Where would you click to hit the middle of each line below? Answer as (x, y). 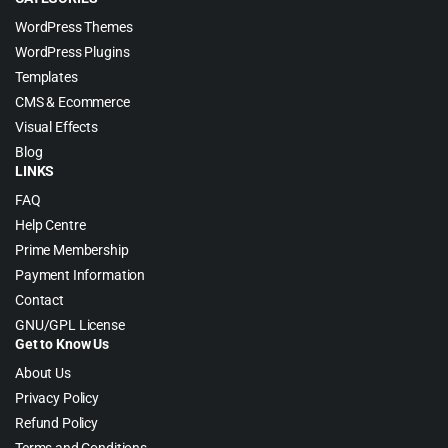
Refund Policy (57, 423)
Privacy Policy (57, 398)
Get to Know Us (62, 344)
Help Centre (50, 225)
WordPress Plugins (72, 52)
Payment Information (80, 275)
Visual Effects (56, 127)
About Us (43, 373)
